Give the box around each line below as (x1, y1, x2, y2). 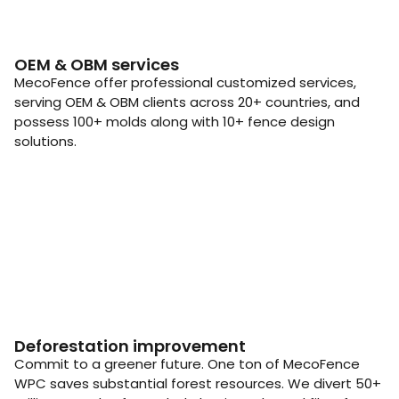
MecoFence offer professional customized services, (14, 73, 356, 93)
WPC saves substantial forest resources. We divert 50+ (14, 374, 381, 394)
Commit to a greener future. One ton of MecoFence (14, 354, 360, 374)
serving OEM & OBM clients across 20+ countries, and (14, 93, 360, 112)
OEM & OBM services (14, 53, 179, 77)
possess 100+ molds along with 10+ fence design (14, 112, 335, 132)
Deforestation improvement (14, 335, 246, 358)
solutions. (14, 132, 77, 151)
